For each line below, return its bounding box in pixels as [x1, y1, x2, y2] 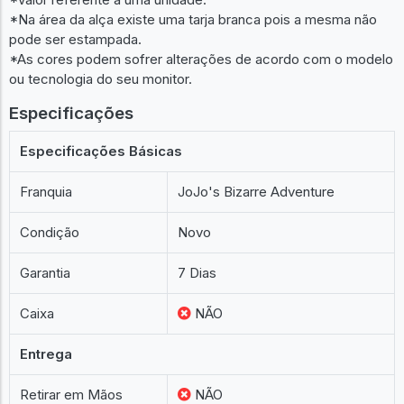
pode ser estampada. [9, 30, 142, 48]
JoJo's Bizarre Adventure [178, 183, 335, 200]
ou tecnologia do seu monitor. [9, 69, 192, 87]
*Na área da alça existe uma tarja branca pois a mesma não [9, 10, 377, 28]
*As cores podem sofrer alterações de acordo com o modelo [9, 50, 393, 68]
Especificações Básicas [20, 142, 183, 160]
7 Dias [178, 264, 217, 281]
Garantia [20, 264, 71, 281]
